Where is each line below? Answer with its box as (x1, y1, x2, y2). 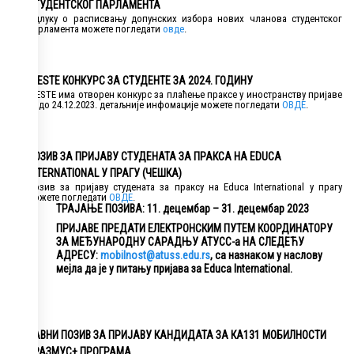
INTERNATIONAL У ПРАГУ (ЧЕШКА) (28, 167, 182, 180)
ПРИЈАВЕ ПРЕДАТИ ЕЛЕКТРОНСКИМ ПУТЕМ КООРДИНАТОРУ (56, 222, 333, 235)
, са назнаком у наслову (210, 249, 322, 262)
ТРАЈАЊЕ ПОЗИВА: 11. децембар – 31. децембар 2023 (56, 202, 309, 216)
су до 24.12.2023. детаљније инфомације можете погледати (28, 99, 282, 111)
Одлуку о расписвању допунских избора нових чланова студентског (28, 13, 342, 25)
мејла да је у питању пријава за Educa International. (56, 262, 292, 276)
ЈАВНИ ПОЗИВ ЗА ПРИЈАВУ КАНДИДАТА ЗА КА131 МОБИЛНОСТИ (28, 329, 326, 342)
